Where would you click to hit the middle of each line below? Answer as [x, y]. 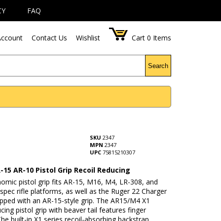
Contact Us [50, 38]
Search [158, 66]
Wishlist [88, 38]
